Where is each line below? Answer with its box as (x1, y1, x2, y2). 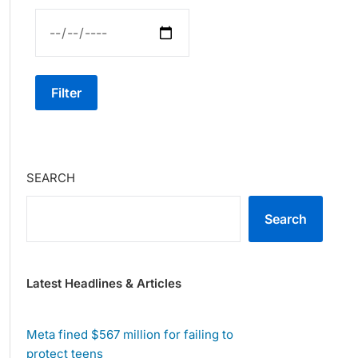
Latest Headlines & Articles (26, 276, 181, 292)
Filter (51, 84, 82, 101)
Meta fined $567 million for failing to (26, 327, 233, 343)
